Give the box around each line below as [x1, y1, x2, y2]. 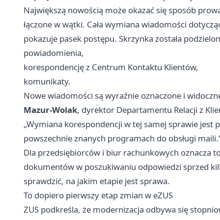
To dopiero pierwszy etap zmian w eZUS [24, 190, 173, 201]
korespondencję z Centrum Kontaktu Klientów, [24, 61, 198, 73]
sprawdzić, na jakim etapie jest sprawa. [24, 175, 170, 187]
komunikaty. [24, 76, 71, 87]
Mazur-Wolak [24, 104, 77, 116]
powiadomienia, [24, 47, 84, 59]
